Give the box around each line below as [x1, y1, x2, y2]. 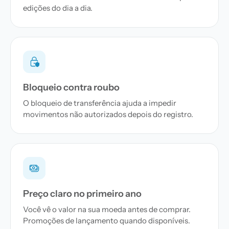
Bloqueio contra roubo [23, 82, 120, 93]
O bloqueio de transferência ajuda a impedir [23, 98, 176, 108]
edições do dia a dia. [23, 3, 93, 13]
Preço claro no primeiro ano [23, 188, 142, 199]
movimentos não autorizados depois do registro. [23, 109, 193, 119]
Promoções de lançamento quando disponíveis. [23, 216, 190, 225]
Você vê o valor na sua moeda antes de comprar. [23, 204, 191, 214]
